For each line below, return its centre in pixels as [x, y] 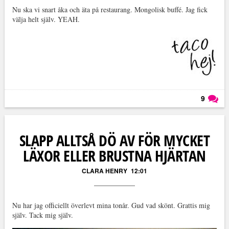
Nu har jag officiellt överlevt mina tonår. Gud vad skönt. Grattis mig [111, 205]
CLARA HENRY [104, 171]
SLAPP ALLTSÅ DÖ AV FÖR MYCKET [114, 141]
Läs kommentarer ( [182, 115]
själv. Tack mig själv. [42, 215]
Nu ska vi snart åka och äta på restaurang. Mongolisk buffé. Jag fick [110, 10]
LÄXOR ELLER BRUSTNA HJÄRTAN [114, 156]
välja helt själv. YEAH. [46, 19]
